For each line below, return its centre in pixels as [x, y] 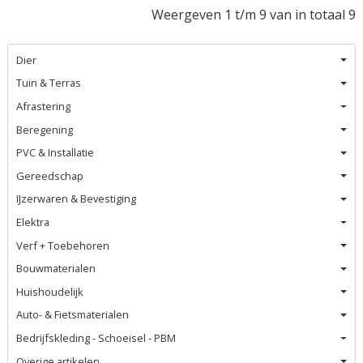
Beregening [45, 129]
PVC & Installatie [56, 153]
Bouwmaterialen [56, 269]
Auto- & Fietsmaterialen [73, 315]
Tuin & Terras [49, 83]
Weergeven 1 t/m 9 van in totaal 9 [254, 15]
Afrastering [44, 107]
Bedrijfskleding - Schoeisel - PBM [96, 337]
